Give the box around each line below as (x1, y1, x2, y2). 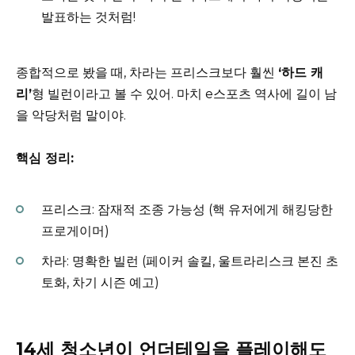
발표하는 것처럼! (41, 9, 136, 25)
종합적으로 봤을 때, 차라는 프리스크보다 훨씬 (16, 64, 278, 80)
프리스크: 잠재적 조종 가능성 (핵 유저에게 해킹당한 (41, 202, 333, 218)
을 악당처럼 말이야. (16, 107, 126, 123)
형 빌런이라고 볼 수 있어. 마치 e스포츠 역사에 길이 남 (32, 86, 337, 101)
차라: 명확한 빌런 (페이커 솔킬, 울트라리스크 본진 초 (41, 254, 338, 269)
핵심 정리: (16, 150, 74, 166)
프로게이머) (41, 223, 109, 239)
